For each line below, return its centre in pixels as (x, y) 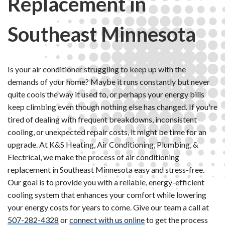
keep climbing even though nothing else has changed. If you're (113, 106)
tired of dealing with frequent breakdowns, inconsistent (102, 119)
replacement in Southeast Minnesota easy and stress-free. (106, 169)
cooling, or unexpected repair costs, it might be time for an (107, 132)
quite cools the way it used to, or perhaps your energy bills (106, 94)
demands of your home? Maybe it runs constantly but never (109, 81)
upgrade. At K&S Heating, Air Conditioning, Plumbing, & (103, 144)
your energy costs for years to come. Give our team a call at (108, 207)
